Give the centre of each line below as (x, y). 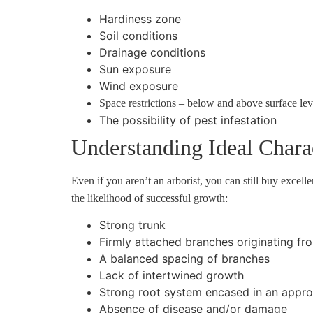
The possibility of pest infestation (188, 120)
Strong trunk (132, 225)
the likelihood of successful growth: (150, 198)
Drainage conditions (152, 52)
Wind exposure (139, 86)
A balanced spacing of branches (184, 258)
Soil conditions (138, 35)
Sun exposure (135, 69)
